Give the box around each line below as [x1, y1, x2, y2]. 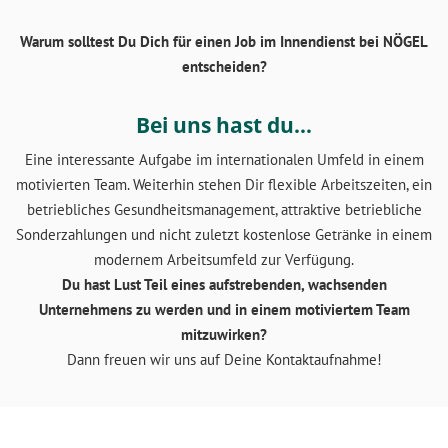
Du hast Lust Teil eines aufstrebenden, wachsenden [61, 275, 387, 295]
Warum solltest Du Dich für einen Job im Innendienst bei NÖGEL [20, 32, 428, 52]
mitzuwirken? [181, 325, 267, 345]
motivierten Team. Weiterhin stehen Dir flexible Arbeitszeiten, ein [16, 175, 432, 195]
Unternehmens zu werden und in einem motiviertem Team [38, 300, 410, 320]
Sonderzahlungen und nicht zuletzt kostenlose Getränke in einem [16, 225, 432, 245]
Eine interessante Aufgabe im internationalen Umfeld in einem [24, 150, 424, 170]
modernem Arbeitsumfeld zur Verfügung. [94, 250, 354, 270]
